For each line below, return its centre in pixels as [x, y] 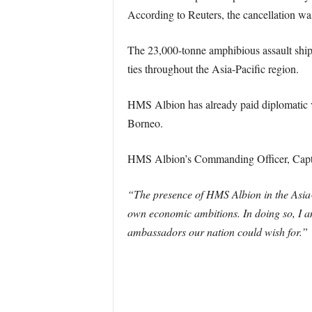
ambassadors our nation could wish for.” [217, 232]
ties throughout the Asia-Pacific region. [213, 69]
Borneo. [145, 123]
